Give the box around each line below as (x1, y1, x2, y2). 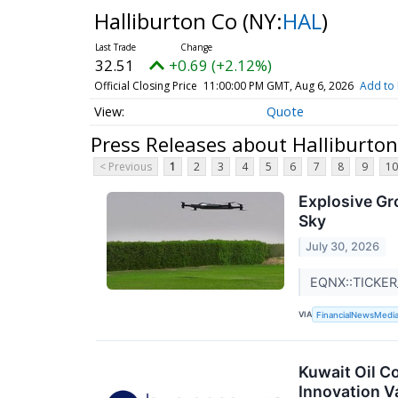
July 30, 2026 (306, 239, 380, 253)
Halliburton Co (93, 6, 243, 36)
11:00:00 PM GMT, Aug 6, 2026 (203, 78, 354, 93)
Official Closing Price (93, 78, 197, 93)
